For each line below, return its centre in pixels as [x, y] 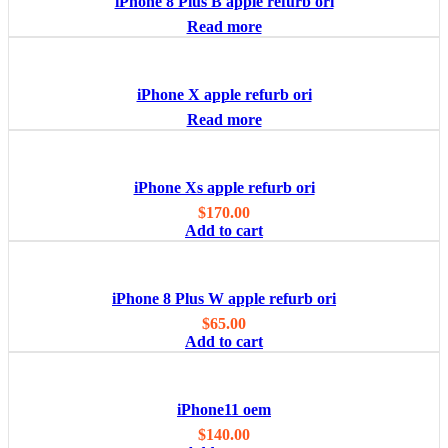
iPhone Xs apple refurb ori [224, 188]
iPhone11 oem [224, 410]
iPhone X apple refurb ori [224, 95]
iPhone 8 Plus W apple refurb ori [224, 299]
